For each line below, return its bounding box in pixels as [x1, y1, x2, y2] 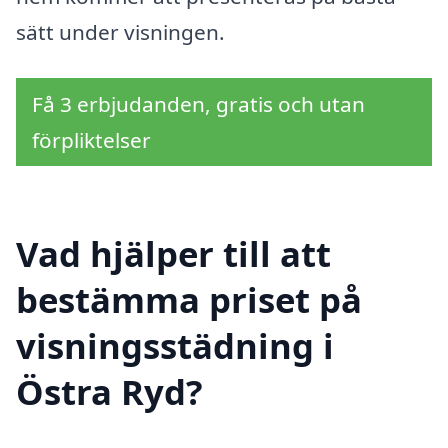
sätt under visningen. [16, 18, 225, 47]
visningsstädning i [16, 321, 334, 369]
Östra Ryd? [16, 367, 203, 415]
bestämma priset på [16, 275, 362, 323]
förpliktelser [32, 126, 151, 155]
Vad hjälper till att [16, 229, 331, 277]
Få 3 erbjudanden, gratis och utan [32, 90, 365, 119]
